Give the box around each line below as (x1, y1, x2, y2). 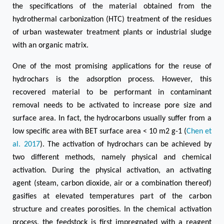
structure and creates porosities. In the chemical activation (12, 205, 211, 214)
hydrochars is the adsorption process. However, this (12, 75, 211, 84)
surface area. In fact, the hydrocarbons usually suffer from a (12, 114, 211, 123)
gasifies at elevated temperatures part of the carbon (12, 192, 211, 201)
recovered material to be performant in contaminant (12, 88, 211, 97)
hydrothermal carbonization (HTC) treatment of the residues (12, 15, 211, 24)
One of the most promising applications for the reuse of (12, 62, 211, 71)
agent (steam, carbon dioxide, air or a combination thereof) (12, 179, 211, 188)
